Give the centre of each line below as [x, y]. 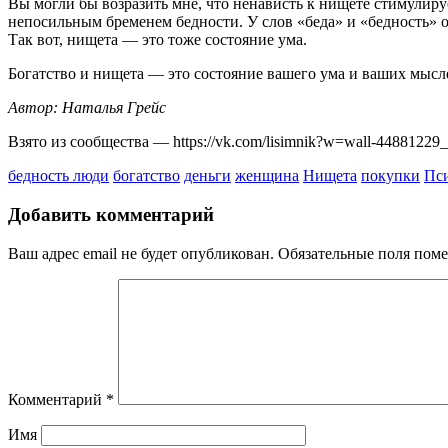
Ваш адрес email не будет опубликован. [141, 253]
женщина [267, 176]
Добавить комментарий [111, 214]
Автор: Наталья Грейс [87, 108]
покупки [390, 176]
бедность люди [58, 176]
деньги [207, 176]
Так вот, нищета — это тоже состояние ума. [157, 40]
